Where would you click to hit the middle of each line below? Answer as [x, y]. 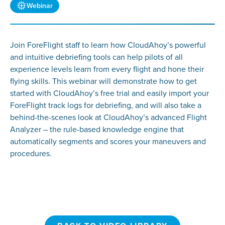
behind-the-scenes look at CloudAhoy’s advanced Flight [108, 117]
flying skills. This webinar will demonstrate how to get [103, 81]
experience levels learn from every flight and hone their [107, 69]
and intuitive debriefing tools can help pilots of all [96, 57]
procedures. [31, 153]
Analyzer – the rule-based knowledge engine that [97, 129]
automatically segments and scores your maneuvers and [108, 141]
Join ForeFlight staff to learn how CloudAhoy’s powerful [108, 45]
